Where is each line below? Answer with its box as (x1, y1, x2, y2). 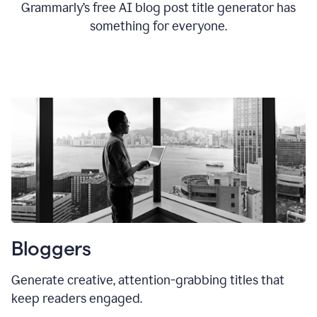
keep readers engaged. (11, 291, 142, 307)
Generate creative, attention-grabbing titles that (11, 272, 284, 289)
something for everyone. (90, 18, 227, 34)
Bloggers (11, 238, 91, 260)
